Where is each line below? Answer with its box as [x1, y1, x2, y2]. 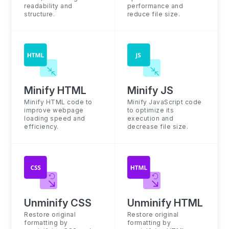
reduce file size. [127, 10, 180, 18]
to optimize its [127, 106, 174, 114]
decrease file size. [127, 123, 188, 130]
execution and [127, 114, 173, 122]
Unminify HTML [127, 197, 203, 209]
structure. [24, 10, 55, 18]
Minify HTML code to [24, 98, 93, 106]
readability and [24, 2, 73, 10]
